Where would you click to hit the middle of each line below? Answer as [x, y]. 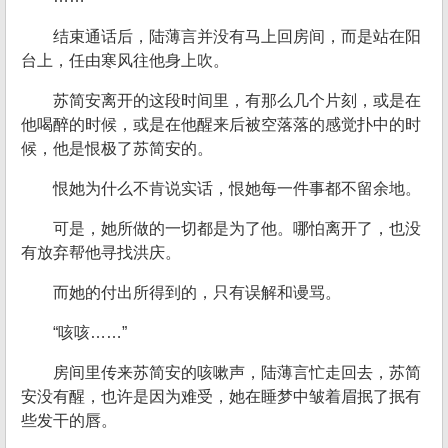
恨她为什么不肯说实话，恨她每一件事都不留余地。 [237, 188]
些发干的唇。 [69, 420]
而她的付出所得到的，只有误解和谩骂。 [197, 292]
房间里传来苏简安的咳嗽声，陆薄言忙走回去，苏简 [237, 372]
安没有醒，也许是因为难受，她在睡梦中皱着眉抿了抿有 [221, 396]
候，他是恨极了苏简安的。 [117, 148]
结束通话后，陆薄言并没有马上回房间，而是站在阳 [237, 36]
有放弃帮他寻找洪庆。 [101, 252]
